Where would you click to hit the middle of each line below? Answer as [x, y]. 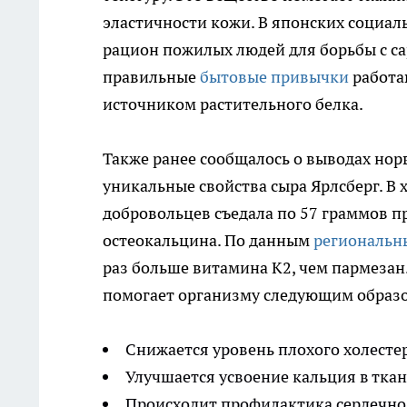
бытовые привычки [274, 77]
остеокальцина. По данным [208, 241]
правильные [151, 77]
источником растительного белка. [233, 104]
